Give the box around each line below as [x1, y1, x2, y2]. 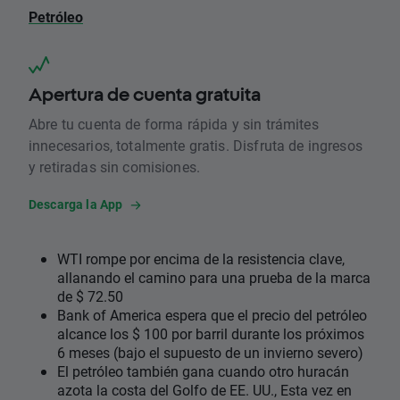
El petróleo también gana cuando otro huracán [57, 362, 349, 381]
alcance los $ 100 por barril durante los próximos [57, 324, 364, 344]
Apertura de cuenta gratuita [29, 84, 261, 105]
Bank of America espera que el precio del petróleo [57, 305, 367, 325]
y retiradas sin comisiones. [29, 157, 201, 177]
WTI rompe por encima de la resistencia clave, [57, 249, 345, 269]
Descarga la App [29, 196, 123, 213]
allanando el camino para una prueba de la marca [57, 268, 371, 287]
